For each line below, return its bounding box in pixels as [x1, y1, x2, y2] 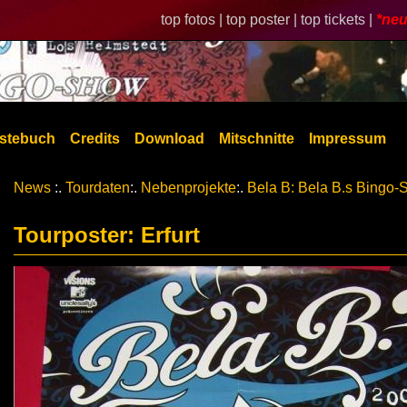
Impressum [309, 131, 386, 146]
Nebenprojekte [141, 180, 236, 195]
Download [134, 131, 204, 146]
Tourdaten [65, 180, 130, 195]
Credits [70, 131, 120, 146]
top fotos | [161, 12, 226, 27]
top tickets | [301, 12, 376, 27]
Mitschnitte [219, 131, 294, 146]
